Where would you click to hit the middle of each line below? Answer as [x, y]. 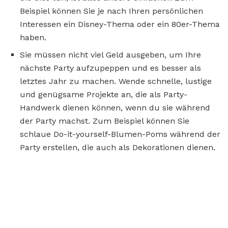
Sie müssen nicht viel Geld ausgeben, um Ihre [110, 55]
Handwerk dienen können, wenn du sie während [115, 108]
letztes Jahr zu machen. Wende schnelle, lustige [116, 81]
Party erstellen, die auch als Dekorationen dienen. [118, 148]
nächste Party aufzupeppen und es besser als [110, 68]
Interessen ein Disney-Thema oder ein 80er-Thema [120, 24]
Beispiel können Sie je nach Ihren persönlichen [111, 11]
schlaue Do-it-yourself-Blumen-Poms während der [120, 134]
